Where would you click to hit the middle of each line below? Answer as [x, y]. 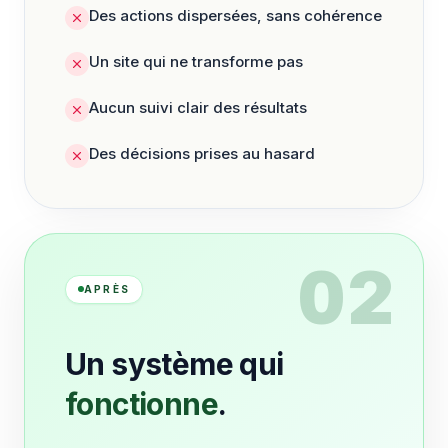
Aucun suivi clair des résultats [198, 107]
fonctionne [141, 403]
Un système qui [174, 363]
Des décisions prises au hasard [202, 153]
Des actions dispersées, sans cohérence [235, 15]
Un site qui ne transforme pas [196, 61]
